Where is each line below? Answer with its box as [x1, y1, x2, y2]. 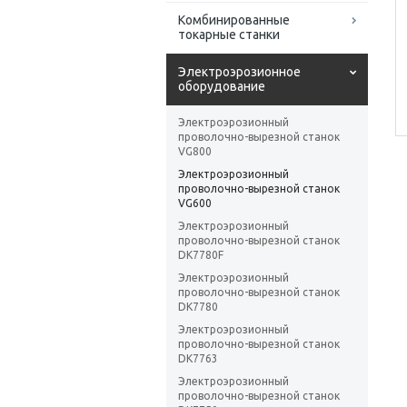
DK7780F [178, 249, 223, 262]
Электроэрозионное [178, 65, 301, 80]
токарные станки [178, 27, 280, 43]
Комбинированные [178, 13, 290, 28]
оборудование [178, 79, 265, 94]
